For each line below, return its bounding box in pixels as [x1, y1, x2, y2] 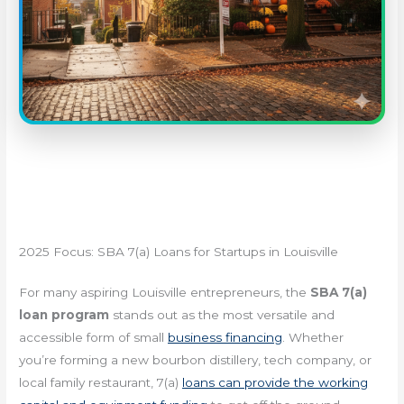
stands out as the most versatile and [109, 307, 335, 322]
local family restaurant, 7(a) [19, 374, 183, 390]
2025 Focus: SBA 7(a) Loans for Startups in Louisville [19, 243, 339, 259]
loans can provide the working [182, 374, 369, 390]
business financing [168, 329, 283, 344]
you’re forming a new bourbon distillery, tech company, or [19, 352, 372, 367]
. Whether [282, 329, 344, 344]
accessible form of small [19, 329, 169, 344]
